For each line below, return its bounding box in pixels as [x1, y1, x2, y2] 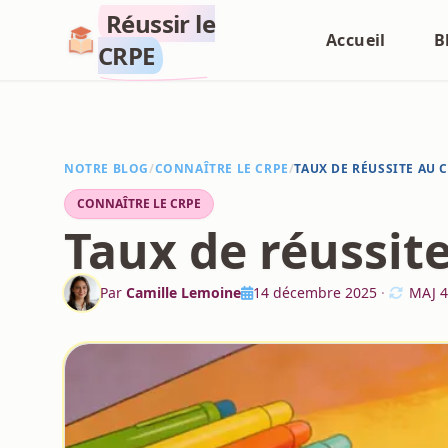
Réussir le [106, 7, 216, 40]
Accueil [326, 29, 386, 51]
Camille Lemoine [126, 283, 241, 302]
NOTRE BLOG [64, 160, 149, 177]
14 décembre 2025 [253, 283, 377, 302]
